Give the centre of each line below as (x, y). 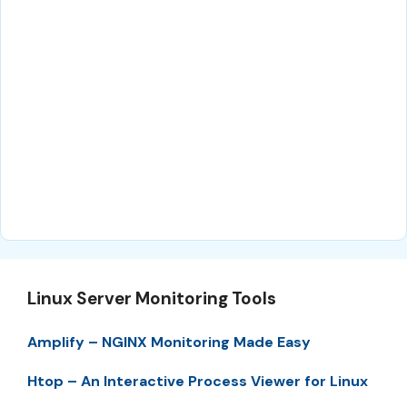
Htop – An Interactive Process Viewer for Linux (198, 381)
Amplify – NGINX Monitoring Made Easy (169, 342)
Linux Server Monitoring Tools (152, 299)
